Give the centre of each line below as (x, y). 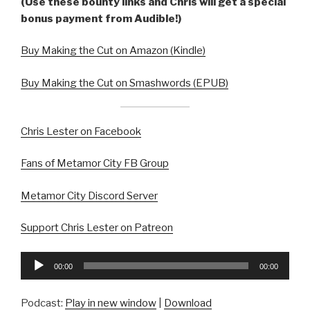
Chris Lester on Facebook (81, 131)
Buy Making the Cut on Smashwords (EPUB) (125, 83)
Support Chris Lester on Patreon (97, 228)
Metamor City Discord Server (89, 195)
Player (35, 276)
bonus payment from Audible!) (101, 18)
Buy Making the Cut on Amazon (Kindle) (113, 51)
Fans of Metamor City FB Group (95, 163)
